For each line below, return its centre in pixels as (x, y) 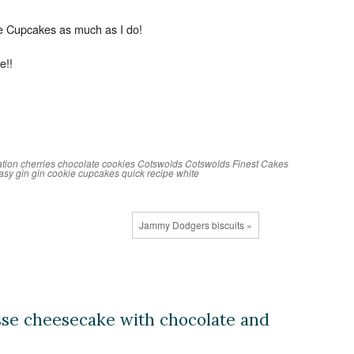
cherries (38, 163)
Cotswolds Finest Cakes (237, 163)
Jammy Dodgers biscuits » (195, 225)
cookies (119, 163)
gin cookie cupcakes (75, 173)
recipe (160, 173)
